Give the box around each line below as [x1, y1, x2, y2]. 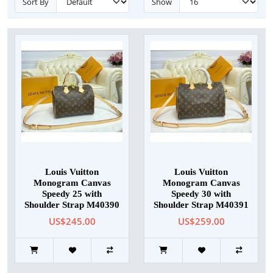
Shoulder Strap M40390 [24, 200, 119, 210]
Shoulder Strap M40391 [154, 200, 249, 210]
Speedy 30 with [171, 189, 231, 199]
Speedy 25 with [42, 189, 102, 199]
